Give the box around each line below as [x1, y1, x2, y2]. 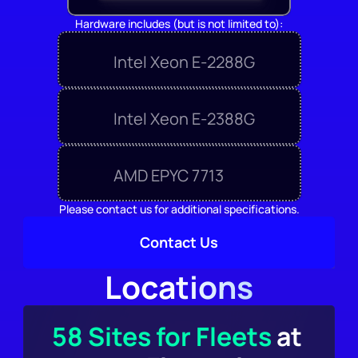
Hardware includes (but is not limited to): [75, 15, 283, 31]
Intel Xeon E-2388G [113, 107, 255, 129]
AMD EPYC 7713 [113, 164, 224, 186]
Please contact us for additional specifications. [58, 201, 300, 217]
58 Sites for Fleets [51, 318, 272, 354]
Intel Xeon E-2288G [113, 50, 255, 73]
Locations [105, 265, 253, 308]
